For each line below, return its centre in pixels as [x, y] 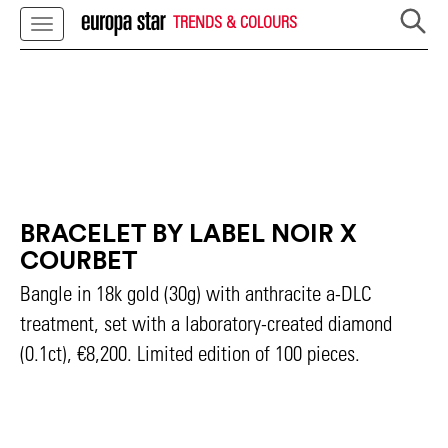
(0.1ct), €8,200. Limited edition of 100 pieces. [190, 353]
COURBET [78, 260]
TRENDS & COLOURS [233, 21]
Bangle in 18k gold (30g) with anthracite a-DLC [196, 293]
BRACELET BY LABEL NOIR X [188, 233]
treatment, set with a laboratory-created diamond [206, 323]
